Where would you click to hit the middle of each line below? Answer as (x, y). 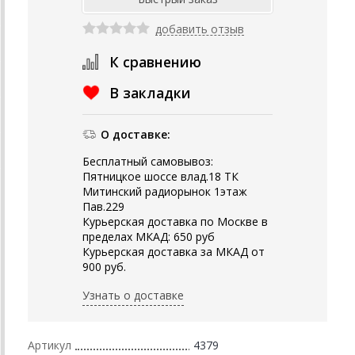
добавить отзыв (200, 29)
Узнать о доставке (133, 295)
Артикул (50, 345)
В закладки (150, 92)
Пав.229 (103, 206)
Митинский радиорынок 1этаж (165, 191)
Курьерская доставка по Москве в (175, 221)
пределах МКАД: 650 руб (149, 236)
